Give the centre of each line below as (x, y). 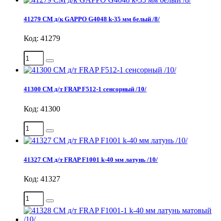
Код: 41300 (42, 109)
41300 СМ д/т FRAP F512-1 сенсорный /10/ (85, 89)
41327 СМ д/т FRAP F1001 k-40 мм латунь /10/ (91, 159)
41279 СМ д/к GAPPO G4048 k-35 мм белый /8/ (92, 19)
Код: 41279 (42, 38)
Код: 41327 (42, 179)
